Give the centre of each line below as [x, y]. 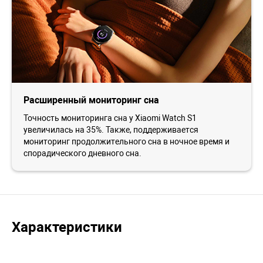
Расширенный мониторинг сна [91, 100]
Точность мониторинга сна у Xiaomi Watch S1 [110, 118]
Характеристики [67, 227]
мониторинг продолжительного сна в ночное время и [127, 142]
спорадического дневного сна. [82, 154]
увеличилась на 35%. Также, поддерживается [111, 130]
